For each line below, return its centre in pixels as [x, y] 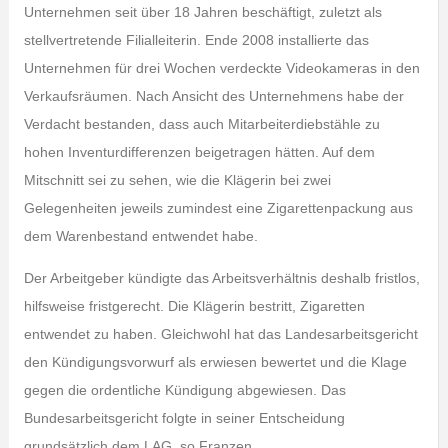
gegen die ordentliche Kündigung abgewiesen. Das [184, 390]
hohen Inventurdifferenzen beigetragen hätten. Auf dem [199, 152]
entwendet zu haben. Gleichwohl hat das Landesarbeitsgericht [220, 334]
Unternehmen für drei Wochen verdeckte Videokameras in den [221, 68]
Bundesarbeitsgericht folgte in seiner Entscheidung [184, 418]
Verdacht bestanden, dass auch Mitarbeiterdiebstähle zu [201, 124]
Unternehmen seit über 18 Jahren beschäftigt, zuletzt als [202, 12]
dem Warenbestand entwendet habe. [142, 236]
